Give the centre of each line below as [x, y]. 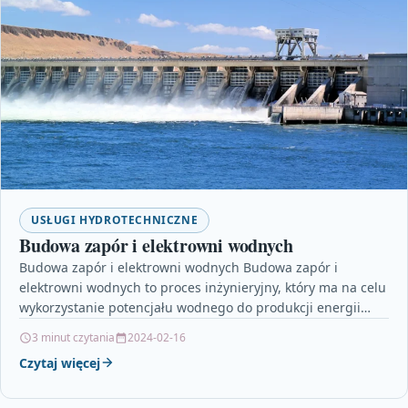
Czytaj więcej [60, 362]
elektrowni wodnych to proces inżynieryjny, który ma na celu [203, 287]
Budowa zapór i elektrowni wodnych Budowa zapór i [178, 267]
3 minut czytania [73, 337]
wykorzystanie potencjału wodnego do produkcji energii [190, 307]
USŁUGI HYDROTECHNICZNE [115, 219]
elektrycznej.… [62, 327]
